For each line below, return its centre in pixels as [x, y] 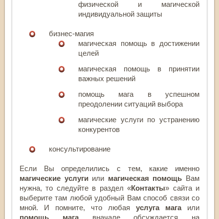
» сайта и [183, 188]
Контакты [148, 188]
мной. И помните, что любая [78, 207]
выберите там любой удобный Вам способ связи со [109, 197]
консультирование [80, 149]
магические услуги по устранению [139, 119]
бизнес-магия [71, 33]
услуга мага [159, 207]
